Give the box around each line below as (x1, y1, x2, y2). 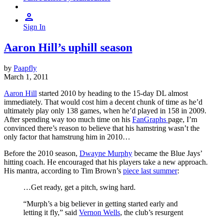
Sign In (23, 23, 46, 31)
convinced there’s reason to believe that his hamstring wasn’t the (4, 124, 200, 132)
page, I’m (168, 115, 197, 124)
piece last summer (123, 166, 177, 175)
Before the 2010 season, (4, 149, 79, 157)
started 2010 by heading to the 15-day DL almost (37, 89, 188, 97)
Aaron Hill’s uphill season (4, 41, 132, 54)
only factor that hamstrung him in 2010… (4, 132, 130, 141)
